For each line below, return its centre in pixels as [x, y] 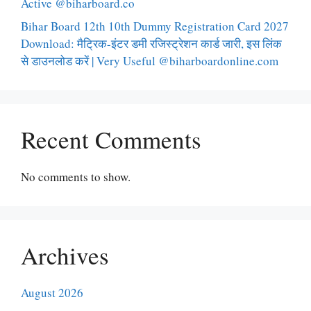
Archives [65, 255]
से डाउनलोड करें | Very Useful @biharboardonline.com [150, 61]
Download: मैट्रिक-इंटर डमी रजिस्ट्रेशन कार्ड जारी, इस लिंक [151, 44]
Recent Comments [111, 140]
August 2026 [52, 293]
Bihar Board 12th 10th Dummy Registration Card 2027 [155, 26]
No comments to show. [76, 177]
